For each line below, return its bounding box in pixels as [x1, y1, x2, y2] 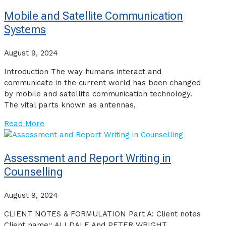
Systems [4, 23, 46, 36]
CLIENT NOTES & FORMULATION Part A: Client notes [4, 209, 201, 219]
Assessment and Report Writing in [4, 152, 171, 165]
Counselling [4, 165, 63, 179]
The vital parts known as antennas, [4, 100, 136, 110]
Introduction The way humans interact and [4, 67, 161, 77]
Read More [4, 119, 44, 129]
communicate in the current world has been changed [4, 78, 201, 88]
